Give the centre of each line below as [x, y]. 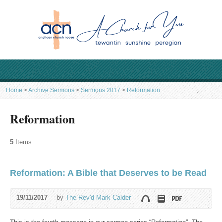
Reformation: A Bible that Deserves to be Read [108, 173]
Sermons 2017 [101, 90]
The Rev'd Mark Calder [98, 197]
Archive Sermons [51, 90]
